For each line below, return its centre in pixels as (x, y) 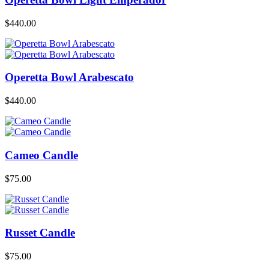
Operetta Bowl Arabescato (69, 77)
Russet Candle (40, 233)
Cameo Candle (41, 155)
